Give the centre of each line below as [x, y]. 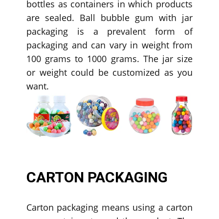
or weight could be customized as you [109, 73]
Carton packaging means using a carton [109, 208]
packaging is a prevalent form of [109, 32]
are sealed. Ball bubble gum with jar [109, 18]
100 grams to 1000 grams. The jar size [109, 59]
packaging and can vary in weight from [109, 45]
